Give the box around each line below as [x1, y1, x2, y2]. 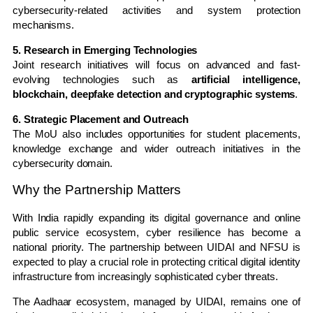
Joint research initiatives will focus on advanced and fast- [13, 58, 300, 71]
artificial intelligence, [191, 73, 300, 85]
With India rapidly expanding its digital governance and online [13, 211, 300, 224]
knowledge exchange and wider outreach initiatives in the [13, 142, 300, 154]
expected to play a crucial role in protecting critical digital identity [13, 255, 300, 268]
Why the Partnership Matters [13, 182, 182, 198]
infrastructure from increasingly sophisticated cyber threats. [13, 270, 278, 282]
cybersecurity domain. [13, 156, 112, 169]
